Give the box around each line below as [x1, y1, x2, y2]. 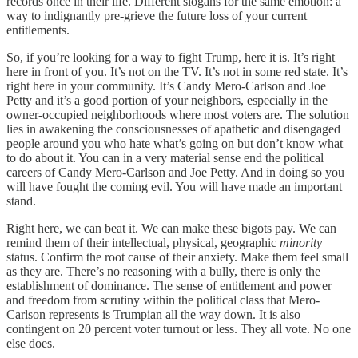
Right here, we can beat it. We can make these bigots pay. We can [6, 221, 336, 236]
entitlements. [6, 23, 70, 38]
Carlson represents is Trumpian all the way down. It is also [6, 308, 300, 322]
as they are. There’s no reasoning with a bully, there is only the [6, 265, 320, 279]
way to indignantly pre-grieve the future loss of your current [6, 9, 307, 23]
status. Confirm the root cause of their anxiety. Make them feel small [6, 250, 348, 265]
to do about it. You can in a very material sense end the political [6, 151, 324, 165]
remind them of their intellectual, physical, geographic [6, 236, 280, 250]
